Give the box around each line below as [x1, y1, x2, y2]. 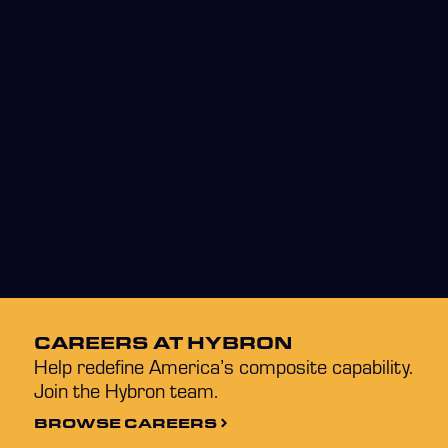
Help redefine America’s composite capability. [34, 353, 413, 380]
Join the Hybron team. [34, 377, 218, 404]
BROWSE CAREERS [34, 412, 217, 432]
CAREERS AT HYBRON [34, 331, 292, 355]
